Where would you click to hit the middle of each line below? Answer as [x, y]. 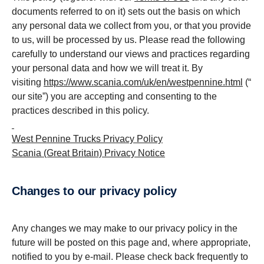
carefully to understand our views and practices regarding [131, 54]
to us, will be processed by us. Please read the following [128, 40]
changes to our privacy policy [98, 191]
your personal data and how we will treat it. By [107, 68]
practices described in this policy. [80, 110]
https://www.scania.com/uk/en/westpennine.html [143, 82]
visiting [28, 82]
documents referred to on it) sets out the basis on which [126, 11]
